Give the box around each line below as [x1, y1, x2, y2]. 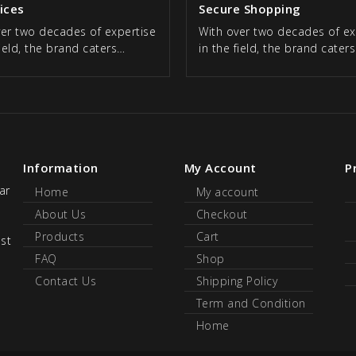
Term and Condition [195, 296, 306, 311]
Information [23, 160, 99, 176]
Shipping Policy [195, 273, 277, 289]
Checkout [195, 207, 248, 222]
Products [35, 229, 84, 245]
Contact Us [35, 273, 96, 289]
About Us [35, 207, 86, 222]
